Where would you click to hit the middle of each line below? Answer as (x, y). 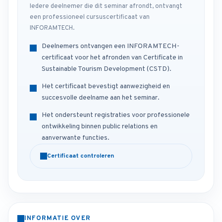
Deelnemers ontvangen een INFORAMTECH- (111, 47)
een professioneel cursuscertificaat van (90, 18)
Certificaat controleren (81, 156)
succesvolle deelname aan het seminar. (101, 98)
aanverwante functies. (76, 138)
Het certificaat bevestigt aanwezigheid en (106, 87)
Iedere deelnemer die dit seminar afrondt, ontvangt (106, 7)
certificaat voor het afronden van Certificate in (112, 58)
